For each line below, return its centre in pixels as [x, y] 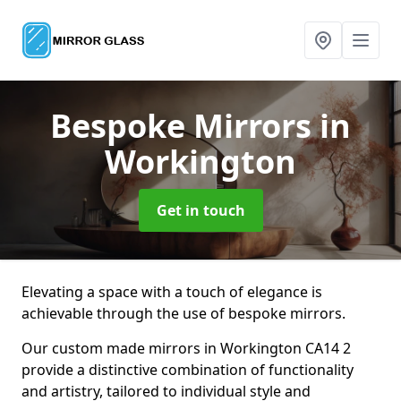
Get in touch [200, 210]
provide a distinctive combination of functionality [188, 370]
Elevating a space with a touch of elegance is [172, 292]
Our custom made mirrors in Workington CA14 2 [186, 348]
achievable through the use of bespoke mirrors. [183, 313]
